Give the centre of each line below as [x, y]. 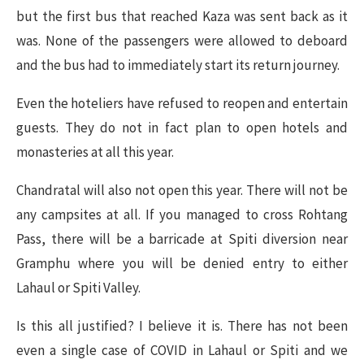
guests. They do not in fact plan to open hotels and [182, 128]
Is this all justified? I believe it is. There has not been [182, 326]
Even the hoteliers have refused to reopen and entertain [182, 103]
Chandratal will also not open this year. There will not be [182, 190]
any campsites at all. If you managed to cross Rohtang [182, 214]
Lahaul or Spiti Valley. [78, 288]
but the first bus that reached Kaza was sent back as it [182, 16]
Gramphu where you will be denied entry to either [182, 263]
